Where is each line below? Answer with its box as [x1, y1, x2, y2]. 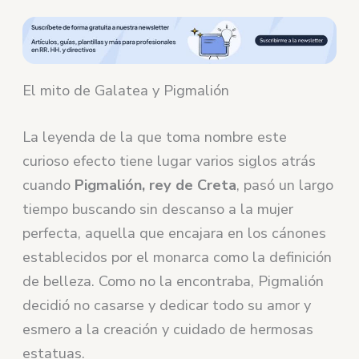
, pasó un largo [236, 175, 334, 195]
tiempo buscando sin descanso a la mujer [22, 199, 294, 219]
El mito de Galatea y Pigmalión [22, 81, 230, 101]
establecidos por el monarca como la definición [22, 247, 333, 267]
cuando [22, 175, 75, 195]
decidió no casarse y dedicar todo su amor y [22, 295, 312, 315]
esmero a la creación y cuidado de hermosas [22, 319, 314, 339]
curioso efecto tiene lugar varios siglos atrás [22, 151, 317, 171]
